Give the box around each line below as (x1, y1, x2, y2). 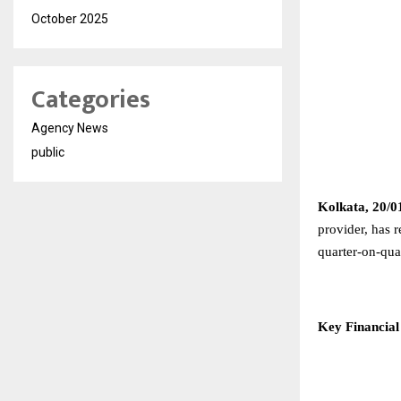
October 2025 (31, 12, 108, 26)
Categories (31, 79, 150, 121)
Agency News (31, 121, 108, 135)
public (31, 145, 64, 159)
